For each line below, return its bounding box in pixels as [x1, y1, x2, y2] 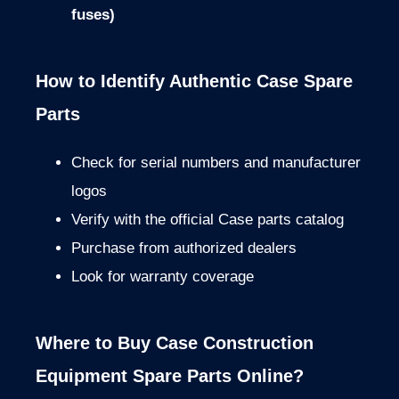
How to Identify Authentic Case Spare [36, 71, 353, 92]
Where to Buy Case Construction [36, 333, 313, 354]
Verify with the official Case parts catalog [71, 211, 344, 229]
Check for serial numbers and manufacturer [71, 154, 361, 172]
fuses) [71, 6, 115, 24]
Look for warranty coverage [71, 268, 254, 286]
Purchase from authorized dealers [71, 240, 297, 257]
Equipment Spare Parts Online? [36, 366, 304, 387]
